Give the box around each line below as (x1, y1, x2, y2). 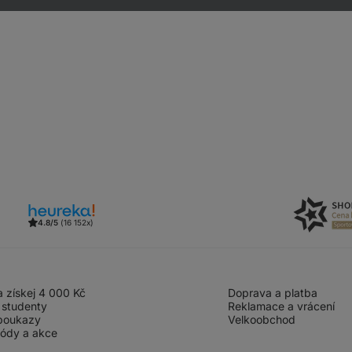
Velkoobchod (227, 313, 295, 326)
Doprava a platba (227, 286, 317, 299)
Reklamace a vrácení (227, 299, 335, 313)
